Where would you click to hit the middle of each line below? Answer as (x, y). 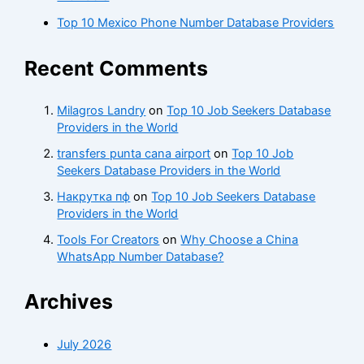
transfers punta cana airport (134, 153)
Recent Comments (117, 68)
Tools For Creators (108, 239)
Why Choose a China (240, 239)
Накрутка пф (94, 196)
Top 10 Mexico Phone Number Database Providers (196, 23)
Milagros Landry (102, 110)
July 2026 (84, 344)
